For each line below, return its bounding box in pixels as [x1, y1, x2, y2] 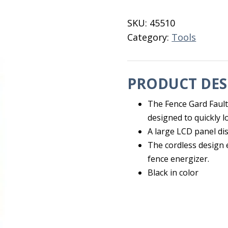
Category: [127, 31, 172, 43]
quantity [127, 10, 164, 22]
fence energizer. [148, 153, 210, 164]
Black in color [148, 167, 199, 178]
